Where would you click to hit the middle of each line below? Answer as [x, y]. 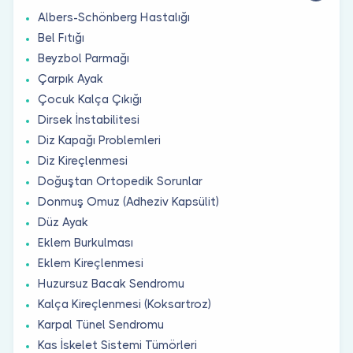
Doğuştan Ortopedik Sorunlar [120, 181]
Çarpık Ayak [71, 78]
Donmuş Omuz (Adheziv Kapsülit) [128, 201]
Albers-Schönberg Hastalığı [114, 17]
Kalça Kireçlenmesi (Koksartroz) [124, 304]
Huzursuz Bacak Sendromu [111, 283]
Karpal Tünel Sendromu [101, 324]
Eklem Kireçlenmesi [91, 263]
